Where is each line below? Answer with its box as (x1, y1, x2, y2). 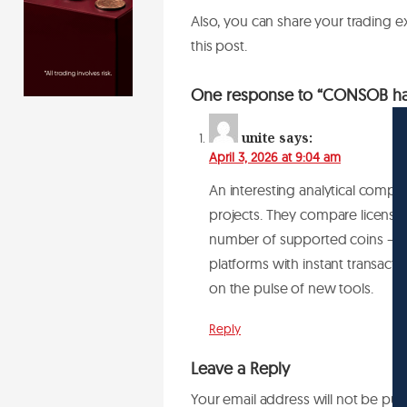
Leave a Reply (191, 357, 290, 379)
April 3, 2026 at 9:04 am (209, 148, 341, 165)
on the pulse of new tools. (209, 278, 373, 297)
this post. (191, 35, 251, 55)
